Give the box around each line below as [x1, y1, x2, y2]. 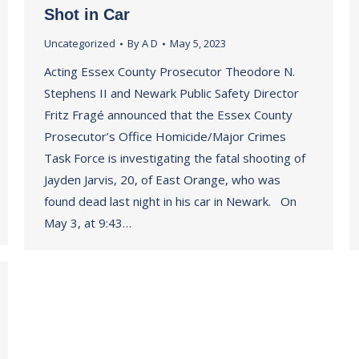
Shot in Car [44, 6, 130, 23]
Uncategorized [44, 36, 115, 50]
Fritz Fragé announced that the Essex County [44, 107, 292, 123]
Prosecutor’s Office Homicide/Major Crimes [44, 128, 286, 144]
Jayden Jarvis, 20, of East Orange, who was [44, 171, 280, 188]
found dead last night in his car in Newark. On [44, 193, 296, 209]
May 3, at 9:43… [44, 215, 131, 231]
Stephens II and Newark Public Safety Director [44, 85, 299, 101]
